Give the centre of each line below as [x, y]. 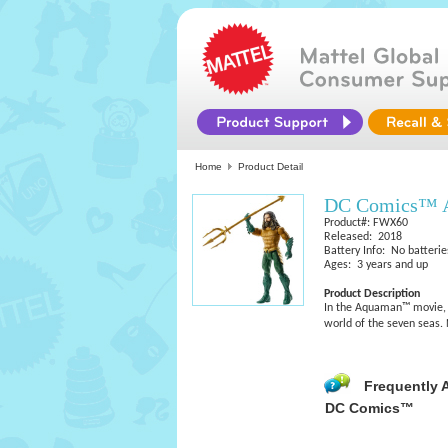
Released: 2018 [363, 237]
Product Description [372, 294]
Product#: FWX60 [366, 223]
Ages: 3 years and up [376, 265]
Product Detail [270, 166]
